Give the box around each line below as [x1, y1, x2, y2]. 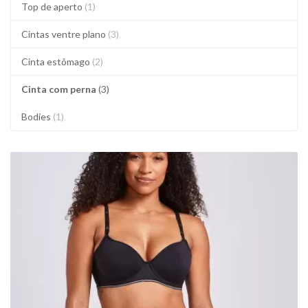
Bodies [21, 111, 53, 122]
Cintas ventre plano [21, 28, 108, 40]
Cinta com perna [21, 83, 98, 95]
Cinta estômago [21, 56, 92, 67]
